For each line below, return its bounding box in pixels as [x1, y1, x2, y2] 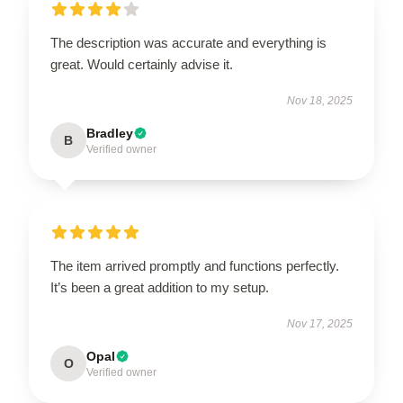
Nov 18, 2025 [287, 94, 353, 107]
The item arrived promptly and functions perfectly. [50, 257, 339, 273]
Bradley [86, 125, 133, 140]
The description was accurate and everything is [50, 34, 327, 50]
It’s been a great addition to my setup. [50, 279, 269, 295]
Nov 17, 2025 [287, 317, 353, 330]
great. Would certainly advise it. [50, 56, 233, 72]
